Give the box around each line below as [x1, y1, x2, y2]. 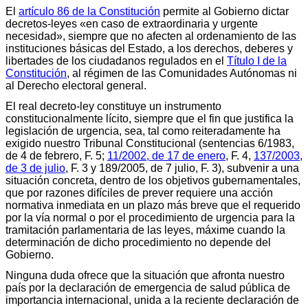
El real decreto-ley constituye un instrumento [5, 100, 221, 112]
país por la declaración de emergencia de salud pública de [5, 281, 290, 294]
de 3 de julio [5, 162, 65, 174]
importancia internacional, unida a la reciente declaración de [5, 294, 299, 306]
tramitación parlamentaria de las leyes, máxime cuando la [5, 223, 285, 236]
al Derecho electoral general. [5, 79, 146, 91]
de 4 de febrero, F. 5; [5, 149, 107, 162]
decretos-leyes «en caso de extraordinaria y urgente [5, 17, 258, 30]
